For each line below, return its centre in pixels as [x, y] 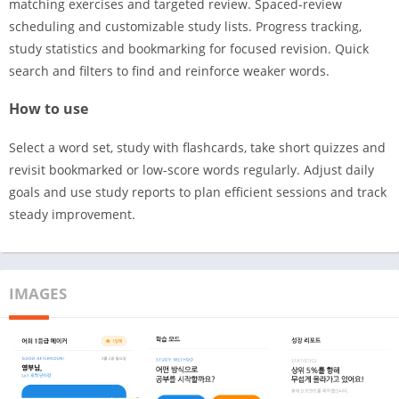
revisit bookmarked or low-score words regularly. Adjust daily [191, 170]
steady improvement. [72, 214]
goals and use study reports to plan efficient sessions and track [198, 192]
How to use [49, 109]
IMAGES [38, 293]
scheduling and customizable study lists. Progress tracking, [185, 26]
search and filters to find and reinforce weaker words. [169, 71]
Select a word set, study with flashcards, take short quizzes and [197, 147]
